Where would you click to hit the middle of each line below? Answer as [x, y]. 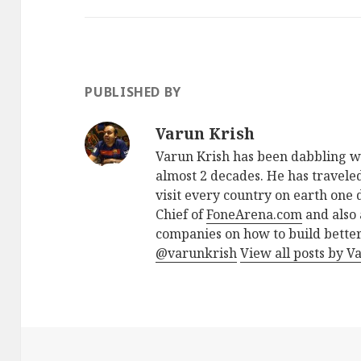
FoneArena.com [255, 215]
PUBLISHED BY [133, 92]
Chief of [181, 215]
